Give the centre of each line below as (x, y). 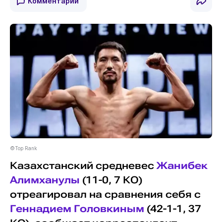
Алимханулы (45, 180)
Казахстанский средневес (83, 166)
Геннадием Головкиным (77, 209)
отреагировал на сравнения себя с (105, 194)
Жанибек (182, 166)
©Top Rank (23, 148)
